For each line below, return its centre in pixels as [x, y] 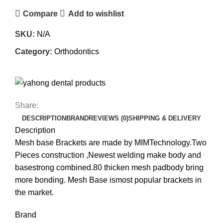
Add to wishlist [96, 13]
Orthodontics [77, 52]
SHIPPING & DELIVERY [165, 118]
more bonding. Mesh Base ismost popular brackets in [108, 180]
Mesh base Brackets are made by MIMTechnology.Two [111, 142]
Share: [27, 105]
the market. [34, 192]
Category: [34, 52]
